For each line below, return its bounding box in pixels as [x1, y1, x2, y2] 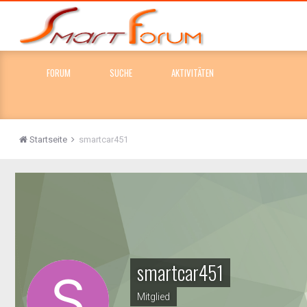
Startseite [29, 134, 67, 145]
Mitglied [137, 291, 170, 302]
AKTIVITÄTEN [171, 66, 214, 79]
